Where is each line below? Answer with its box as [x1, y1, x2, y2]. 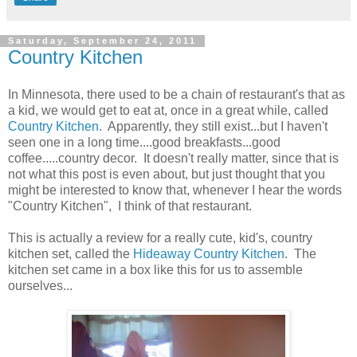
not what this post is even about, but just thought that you [8, 167, 325, 182]
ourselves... [8, 279, 73, 293]
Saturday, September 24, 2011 [8, 36, 197, 46]
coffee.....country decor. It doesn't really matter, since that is [8, 151, 339, 166]
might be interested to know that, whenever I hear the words [8, 183, 342, 198]
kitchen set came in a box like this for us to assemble [8, 263, 303, 277]
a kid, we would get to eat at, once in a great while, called [8, 104, 328, 118]
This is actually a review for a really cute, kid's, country [8, 231, 312, 245]
